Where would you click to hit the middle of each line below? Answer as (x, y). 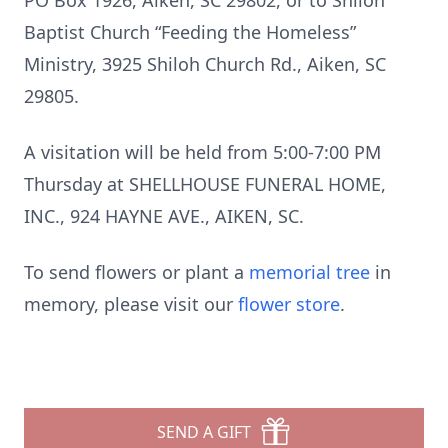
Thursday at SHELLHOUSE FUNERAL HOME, (205, 184)
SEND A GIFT (204, 432)
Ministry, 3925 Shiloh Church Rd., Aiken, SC (205, 64)
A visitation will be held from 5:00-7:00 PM (202, 152)
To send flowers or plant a (136, 272)
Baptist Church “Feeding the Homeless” (190, 32)
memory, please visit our (131, 304)
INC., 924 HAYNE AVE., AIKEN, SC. (164, 216)
